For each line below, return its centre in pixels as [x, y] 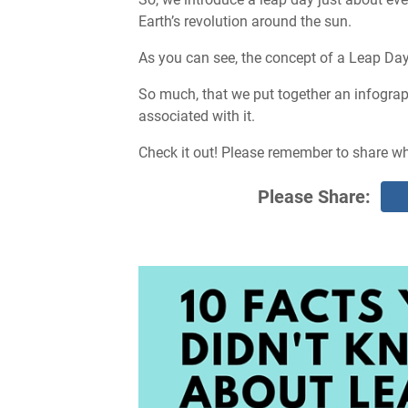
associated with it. [197, 116]
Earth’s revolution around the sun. [245, 21]
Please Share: [314, 197]
